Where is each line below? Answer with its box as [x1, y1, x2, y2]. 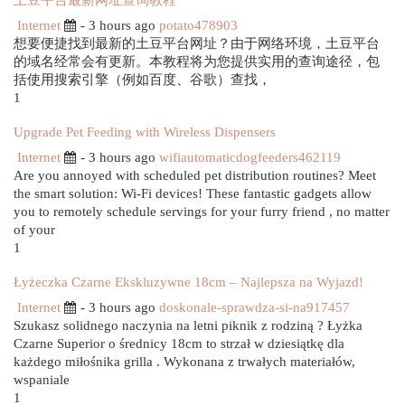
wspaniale [14, 372, 70, 387]
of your [14, 222, 55, 237]
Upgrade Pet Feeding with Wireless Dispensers [14, 125, 276, 139]
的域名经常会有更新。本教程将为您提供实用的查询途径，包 [14, 54, 380, 69]
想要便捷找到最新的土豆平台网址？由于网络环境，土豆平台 [14, 36, 380, 51]
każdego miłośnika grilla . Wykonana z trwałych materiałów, [14, 354, 355, 369]
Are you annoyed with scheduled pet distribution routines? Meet [14, 168, 376, 183]
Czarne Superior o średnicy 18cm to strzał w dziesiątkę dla [14, 336, 344, 351]
